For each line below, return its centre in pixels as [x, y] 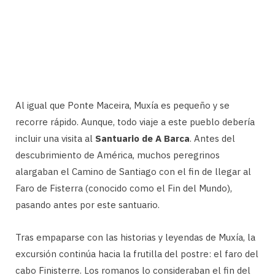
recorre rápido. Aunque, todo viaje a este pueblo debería [135, 122]
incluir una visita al [55, 138]
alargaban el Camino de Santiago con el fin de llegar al [133, 171]
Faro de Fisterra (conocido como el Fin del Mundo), [124, 188]
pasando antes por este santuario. [87, 204]
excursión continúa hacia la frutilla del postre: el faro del [137, 254]
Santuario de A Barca [142, 138]
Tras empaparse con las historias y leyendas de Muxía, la [135, 237]
